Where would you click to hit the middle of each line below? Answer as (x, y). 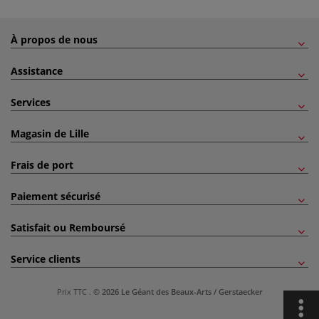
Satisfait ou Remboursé (68, 228)
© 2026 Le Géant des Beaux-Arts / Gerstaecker (178, 292)
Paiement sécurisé (56, 196)
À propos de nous (54, 40)
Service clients (46, 259)
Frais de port (42, 165)
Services (31, 102)
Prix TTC (73, 292)
